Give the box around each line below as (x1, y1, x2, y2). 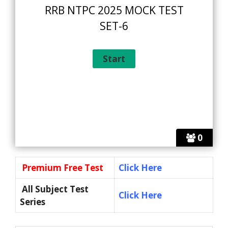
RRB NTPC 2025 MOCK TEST (44, 3, 184, 18)
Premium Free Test (20, 162, 105, 174)
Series (20, 196, 45, 208)
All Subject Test (20, 183, 89, 195)
